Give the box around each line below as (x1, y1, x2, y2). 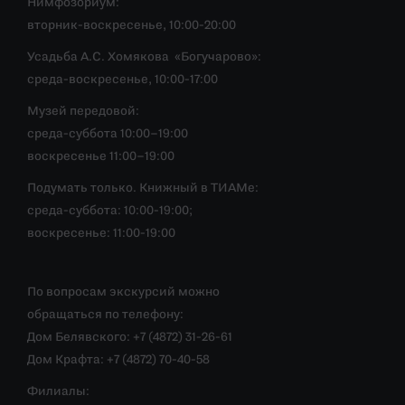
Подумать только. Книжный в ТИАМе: (27, 183, 259, 194)
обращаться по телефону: (27, 309, 184, 321)
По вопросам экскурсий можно (27, 287, 220, 298)
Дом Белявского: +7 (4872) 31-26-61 (27, 332, 232, 344)
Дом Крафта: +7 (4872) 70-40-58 (27, 354, 210, 366)
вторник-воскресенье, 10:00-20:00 (27, 20, 236, 32)
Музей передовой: (27, 106, 139, 118)
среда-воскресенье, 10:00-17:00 (27, 74, 218, 86)
